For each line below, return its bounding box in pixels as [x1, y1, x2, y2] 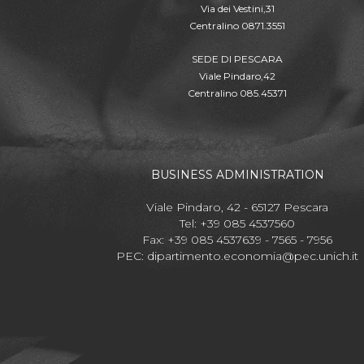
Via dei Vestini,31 [200, 2, 275, 15]
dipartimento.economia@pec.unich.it [147, 249, 358, 264]
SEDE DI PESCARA [192, 53, 283, 66]
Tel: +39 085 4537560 [180, 216, 295, 232]
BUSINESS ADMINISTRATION [150, 167, 324, 183]
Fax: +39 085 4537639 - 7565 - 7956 [142, 232, 332, 248]
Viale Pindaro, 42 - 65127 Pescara [146, 200, 328, 215]
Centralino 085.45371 [188, 87, 287, 100]
